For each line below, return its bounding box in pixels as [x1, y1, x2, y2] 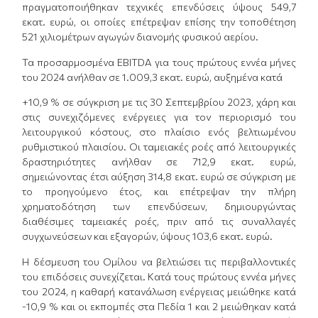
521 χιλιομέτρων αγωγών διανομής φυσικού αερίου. [22, 31, 259, 43]
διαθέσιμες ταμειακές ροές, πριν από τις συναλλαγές [22, 215, 296, 228]
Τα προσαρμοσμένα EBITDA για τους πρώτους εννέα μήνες [22, 55, 296, 68]
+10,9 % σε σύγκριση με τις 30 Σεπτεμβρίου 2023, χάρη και [22, 96, 296, 109]
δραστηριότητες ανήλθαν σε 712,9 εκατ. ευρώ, [22, 155, 296, 168]
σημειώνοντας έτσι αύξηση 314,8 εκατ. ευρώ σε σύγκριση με [22, 170, 296, 183]
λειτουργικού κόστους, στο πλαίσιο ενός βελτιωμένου [22, 126, 296, 138]
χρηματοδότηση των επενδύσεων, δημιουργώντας [22, 200, 296, 213]
